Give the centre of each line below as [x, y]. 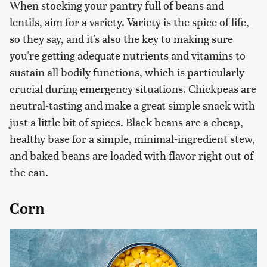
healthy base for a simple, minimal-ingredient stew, [132, 139]
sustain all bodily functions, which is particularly [127, 72]
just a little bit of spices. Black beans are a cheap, [126, 122]
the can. [29, 172]
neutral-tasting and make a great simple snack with [132, 105]
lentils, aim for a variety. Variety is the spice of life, [129, 22]
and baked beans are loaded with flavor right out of [131, 156]
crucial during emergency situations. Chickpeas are [133, 89]
